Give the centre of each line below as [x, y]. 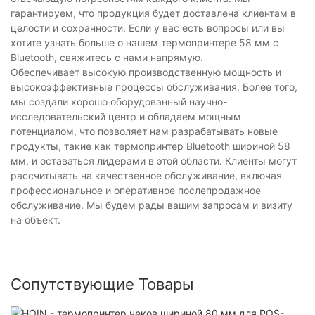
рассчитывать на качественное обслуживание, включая [146, 176]
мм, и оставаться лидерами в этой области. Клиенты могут [154, 161]
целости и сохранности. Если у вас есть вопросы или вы [148, 28]
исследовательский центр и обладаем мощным [126, 117]
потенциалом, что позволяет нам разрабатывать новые [144, 131]
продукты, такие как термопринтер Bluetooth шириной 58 [150, 146]
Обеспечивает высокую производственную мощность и [146, 72]
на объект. [36, 220]
